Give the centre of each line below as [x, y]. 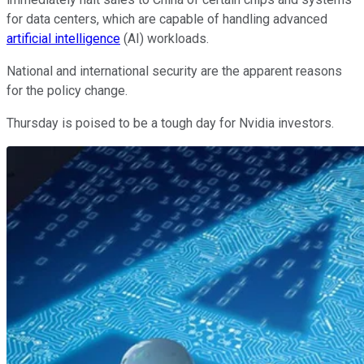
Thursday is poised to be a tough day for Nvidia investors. [172, 123]
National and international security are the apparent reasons [174, 71]
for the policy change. [69, 90]
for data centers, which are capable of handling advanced [167, 19]
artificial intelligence [63, 38]
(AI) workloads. [165, 38]
